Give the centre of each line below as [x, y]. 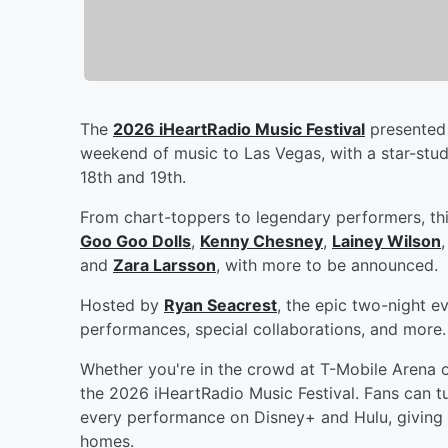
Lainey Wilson [386, 240]
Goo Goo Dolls [135, 240]
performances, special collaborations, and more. [263, 328]
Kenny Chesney [261, 240]
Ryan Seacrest [220, 304]
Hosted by [122, 304]
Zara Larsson [164, 264]
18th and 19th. [133, 176]
